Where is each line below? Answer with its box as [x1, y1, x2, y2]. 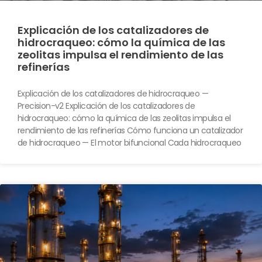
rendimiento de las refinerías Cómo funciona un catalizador [18, 124, 243, 136]
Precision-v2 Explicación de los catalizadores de [18, 99, 195, 112]
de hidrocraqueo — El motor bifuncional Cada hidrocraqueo [18, 136, 242, 149]
